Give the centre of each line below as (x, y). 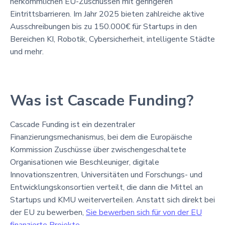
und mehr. (27, 51)
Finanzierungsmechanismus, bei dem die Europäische (101, 137)
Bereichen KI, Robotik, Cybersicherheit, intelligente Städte (113, 39)
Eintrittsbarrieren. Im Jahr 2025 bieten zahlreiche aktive (107, 14)
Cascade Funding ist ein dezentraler (73, 124)
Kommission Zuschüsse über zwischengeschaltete (98, 149)
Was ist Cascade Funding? (102, 100)
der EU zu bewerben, (48, 212)
